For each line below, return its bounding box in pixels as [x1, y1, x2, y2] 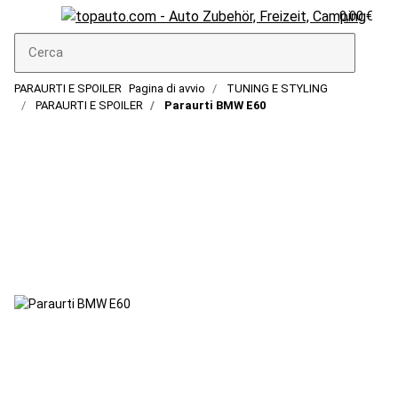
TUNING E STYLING [227, 81, 328, 95]
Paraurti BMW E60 [164, 98, 266, 112]
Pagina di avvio [129, 81, 205, 95]
